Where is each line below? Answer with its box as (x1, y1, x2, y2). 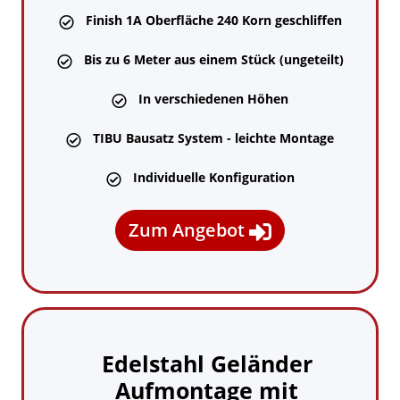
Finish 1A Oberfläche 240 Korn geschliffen (85, 11, 342, 29)
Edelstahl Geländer (101, 347, 312, 379)
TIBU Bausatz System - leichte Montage (93, 129, 334, 146)
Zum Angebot (129, 217, 249, 242)
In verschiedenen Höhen (138, 89, 288, 107)
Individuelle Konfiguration (132, 168, 295, 186)
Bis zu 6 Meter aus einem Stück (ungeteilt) (83, 50, 344, 68)
